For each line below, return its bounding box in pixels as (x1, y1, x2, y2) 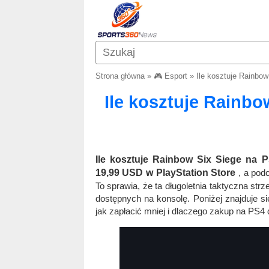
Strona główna (95, 71, 145, 80)
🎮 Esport (153, 71, 187, 80)
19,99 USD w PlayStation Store (95, 168, 236, 178)
